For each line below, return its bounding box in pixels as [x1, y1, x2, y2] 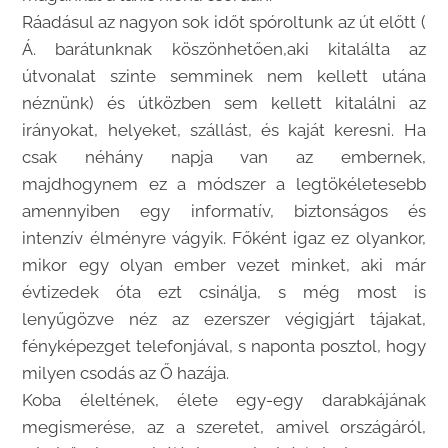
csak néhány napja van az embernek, [22, 147, 426, 168]
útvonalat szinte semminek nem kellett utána [22, 66, 426, 87]
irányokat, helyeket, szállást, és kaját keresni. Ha [22, 120, 426, 141]
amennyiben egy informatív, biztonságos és [22, 201, 426, 222]
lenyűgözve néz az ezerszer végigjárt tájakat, [22, 309, 426, 330]
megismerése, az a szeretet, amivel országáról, [22, 417, 426, 438]
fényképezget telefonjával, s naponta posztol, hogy [22, 336, 426, 357]
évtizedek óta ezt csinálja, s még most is [22, 282, 426, 303]
